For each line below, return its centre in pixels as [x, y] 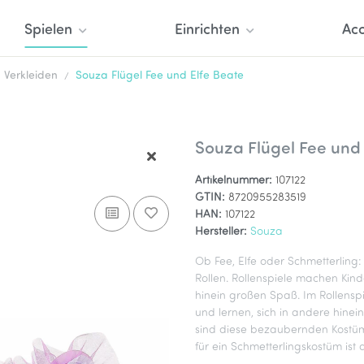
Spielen [48, 30]
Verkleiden [31, 76]
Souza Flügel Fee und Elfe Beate [160, 76]
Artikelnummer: [235, 181]
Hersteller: [221, 232]
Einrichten [207, 30]
